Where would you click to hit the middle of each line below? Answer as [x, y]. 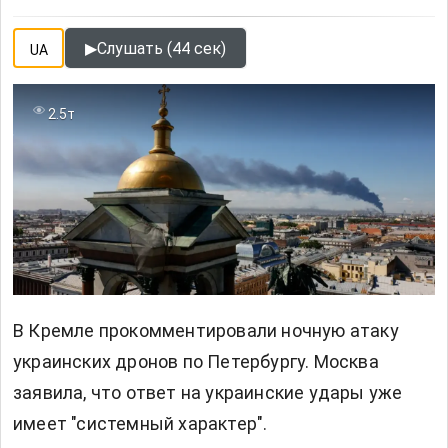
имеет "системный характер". [140, 423]
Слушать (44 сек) [161, 48]
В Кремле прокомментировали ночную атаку [206, 330]
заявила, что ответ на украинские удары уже [208, 392]
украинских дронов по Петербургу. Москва [196, 361]
